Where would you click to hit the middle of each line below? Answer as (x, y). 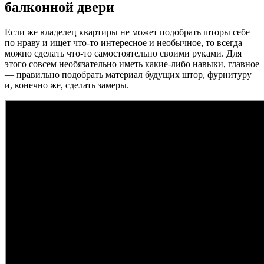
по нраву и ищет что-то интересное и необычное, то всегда (123, 43)
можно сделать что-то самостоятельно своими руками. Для (123, 54)
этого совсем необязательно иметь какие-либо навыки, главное (132, 64)
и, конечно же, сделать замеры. (67, 85)
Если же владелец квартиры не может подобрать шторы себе (127, 32)
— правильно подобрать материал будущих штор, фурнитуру (128, 75)
